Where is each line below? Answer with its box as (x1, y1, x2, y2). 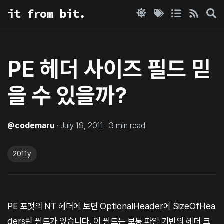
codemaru (15, 120, 55, 130)
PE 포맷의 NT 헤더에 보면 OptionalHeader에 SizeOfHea (7, 200, 215, 211)
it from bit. (7, 6, 85, 21)
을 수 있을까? (7, 82, 127, 109)
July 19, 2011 (60, 120, 103, 130)
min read (114, 120, 145, 130)
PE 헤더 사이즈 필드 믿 (7, 55, 211, 82)
